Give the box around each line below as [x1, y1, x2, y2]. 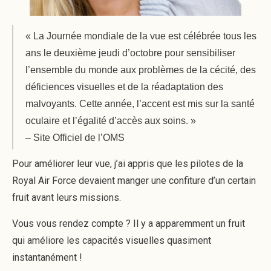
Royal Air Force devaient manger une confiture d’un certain [12, 175, 256, 186]
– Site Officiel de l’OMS [25, 132, 125, 143]
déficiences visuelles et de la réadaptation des [25, 82, 223, 92]
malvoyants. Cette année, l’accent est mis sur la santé [25, 99, 255, 109]
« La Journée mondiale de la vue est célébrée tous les [25, 31, 256, 41]
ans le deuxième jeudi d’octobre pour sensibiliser [25, 48, 235, 58]
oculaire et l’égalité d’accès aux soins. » [25, 116, 196, 126]
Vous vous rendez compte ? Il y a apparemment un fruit [12, 218, 245, 229]
